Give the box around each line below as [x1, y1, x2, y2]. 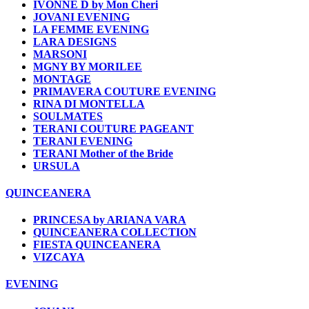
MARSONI [33, 48, 87, 60]
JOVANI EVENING [33, 10, 130, 23]
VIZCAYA [33, 251, 85, 263]
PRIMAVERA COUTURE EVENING [33, 85, 216, 97]
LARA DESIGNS [33, 35, 117, 48]
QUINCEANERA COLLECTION [33, 226, 197, 239]
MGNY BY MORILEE [33, 60, 142, 72]
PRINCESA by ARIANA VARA [33, 214, 186, 226]
